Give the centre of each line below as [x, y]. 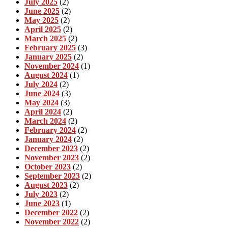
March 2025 [45, 38]
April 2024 [43, 111]
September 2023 [52, 176]
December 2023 [51, 148]
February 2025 [50, 47]
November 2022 [52, 221]
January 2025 [48, 56]
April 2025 [43, 29]
